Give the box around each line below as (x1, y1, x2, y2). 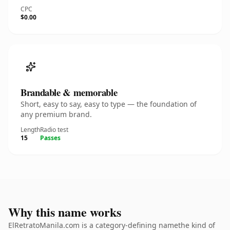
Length (21, 125, 40, 134)
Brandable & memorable (21, 85, 118, 99)
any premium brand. (21, 109, 92, 119)
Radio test (40, 125, 68, 134)
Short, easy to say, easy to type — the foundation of (21, 99, 197, 109)
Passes (40, 133, 61, 142)
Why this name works (8, 203, 121, 221)
